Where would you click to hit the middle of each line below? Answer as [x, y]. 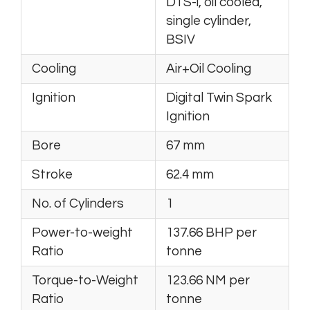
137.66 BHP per [211, 232]
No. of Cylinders [78, 203]
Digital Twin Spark [219, 97]
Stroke [52, 174]
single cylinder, [209, 20]
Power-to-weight [82, 232]
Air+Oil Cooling [209, 68]
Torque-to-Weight [85, 280]
